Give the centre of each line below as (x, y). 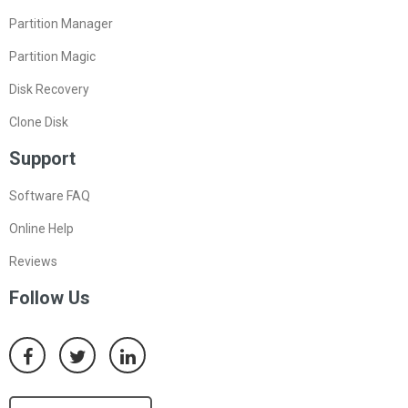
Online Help (41, 229)
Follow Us (50, 298)
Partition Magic (52, 57)
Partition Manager (61, 24)
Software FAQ (50, 196)
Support (42, 159)
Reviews (33, 262)
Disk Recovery (49, 90)
